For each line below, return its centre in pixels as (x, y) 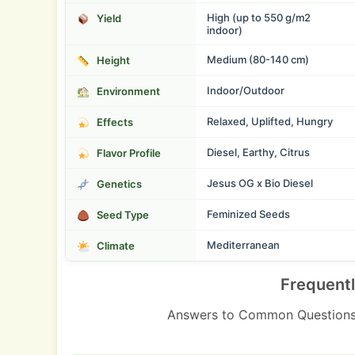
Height (113, 61)
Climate (115, 246)
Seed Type (122, 215)
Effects (115, 122)
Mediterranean (243, 245)
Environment (128, 92)
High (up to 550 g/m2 (259, 18)
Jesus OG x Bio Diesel (260, 183)
